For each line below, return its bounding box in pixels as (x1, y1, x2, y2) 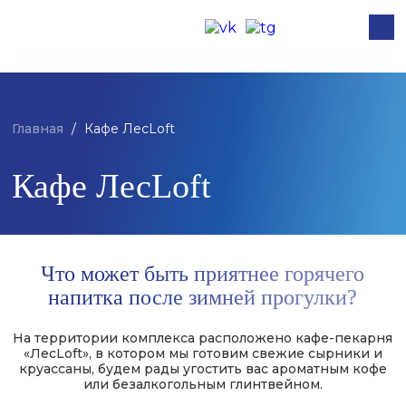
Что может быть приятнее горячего (41, 262, 365, 285)
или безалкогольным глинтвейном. (82, 376, 323, 392)
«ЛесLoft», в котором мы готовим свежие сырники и (23, 345, 382, 362)
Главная (12, 121, 64, 137)
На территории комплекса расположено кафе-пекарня (13, 330, 393, 346)
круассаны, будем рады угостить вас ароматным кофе (18, 361, 387, 377)
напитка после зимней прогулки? (48, 285, 358, 309)
